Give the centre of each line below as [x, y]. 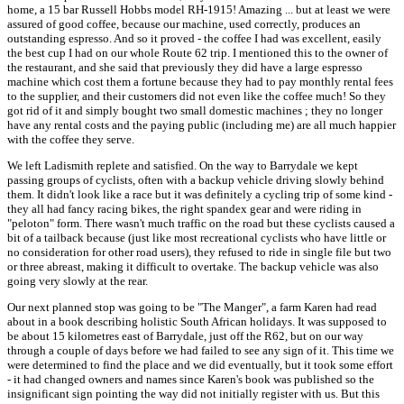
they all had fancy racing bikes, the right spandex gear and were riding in [184, 209]
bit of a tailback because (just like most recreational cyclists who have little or [197, 238]
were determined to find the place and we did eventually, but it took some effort [200, 365]
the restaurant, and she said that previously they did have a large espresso [185, 67]
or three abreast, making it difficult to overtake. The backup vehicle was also [193, 266]
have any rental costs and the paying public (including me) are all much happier [202, 125]
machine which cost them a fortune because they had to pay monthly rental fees [200, 82]
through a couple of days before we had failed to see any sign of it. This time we [201, 350]
